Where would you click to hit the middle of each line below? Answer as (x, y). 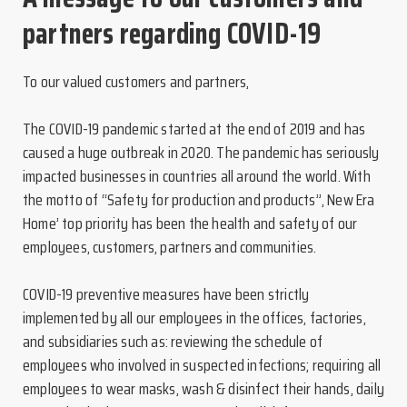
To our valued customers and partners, (136, 82)
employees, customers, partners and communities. (170, 247)
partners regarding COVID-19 (172, 34)
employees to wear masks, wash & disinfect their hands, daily (204, 389)
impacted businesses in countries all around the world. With (197, 176)
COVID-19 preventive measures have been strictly (166, 294)
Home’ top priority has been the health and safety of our (190, 223)
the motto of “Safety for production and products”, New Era (199, 200)
